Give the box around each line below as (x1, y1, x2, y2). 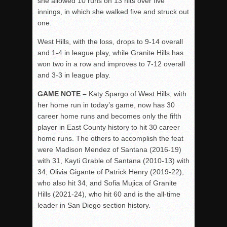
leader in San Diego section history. (37, 201, 150, 209)
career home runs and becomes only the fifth (37, 111, 181, 120)
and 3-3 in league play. (37, 70, 110, 79)
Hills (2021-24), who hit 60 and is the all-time (37, 190, 180, 198)
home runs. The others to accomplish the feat (37, 134, 183, 142)
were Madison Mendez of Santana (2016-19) (37, 145, 181, 154)
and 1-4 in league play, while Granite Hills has (37, 48, 183, 57)
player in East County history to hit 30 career (37, 123, 180, 131)
